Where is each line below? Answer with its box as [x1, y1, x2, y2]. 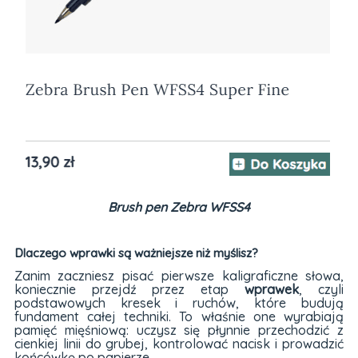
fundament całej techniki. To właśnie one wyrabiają [14, 308, 344, 325]
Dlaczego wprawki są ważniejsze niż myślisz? [14, 245, 258, 261]
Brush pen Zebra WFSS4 [107, 199, 250, 216]
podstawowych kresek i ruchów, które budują [14, 295, 344, 312]
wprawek [245, 281, 300, 298]
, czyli [299, 281, 344, 298]
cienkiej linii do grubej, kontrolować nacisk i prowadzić [14, 336, 344, 352]
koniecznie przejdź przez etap [14, 281, 245, 298]
